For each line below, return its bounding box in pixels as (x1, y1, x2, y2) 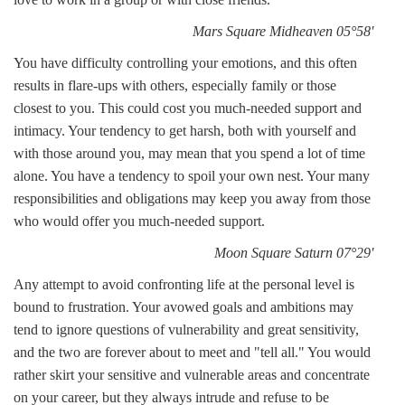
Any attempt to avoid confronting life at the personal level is (14, 277, 354, 292)
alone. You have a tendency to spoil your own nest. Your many (14, 168, 370, 184)
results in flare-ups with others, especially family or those (14, 78, 336, 93)
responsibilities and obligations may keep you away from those (14, 191, 371, 206)
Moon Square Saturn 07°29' (214, 245, 373, 260)
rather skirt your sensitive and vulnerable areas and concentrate (14, 367, 370, 382)
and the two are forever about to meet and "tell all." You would (14, 344, 371, 360)
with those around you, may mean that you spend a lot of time (14, 146, 365, 161)
